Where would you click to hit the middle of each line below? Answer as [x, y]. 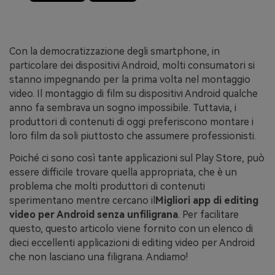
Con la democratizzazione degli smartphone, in [114, 51]
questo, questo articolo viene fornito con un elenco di [131, 228]
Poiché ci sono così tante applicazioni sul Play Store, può [137, 158]
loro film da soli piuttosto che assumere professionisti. [133, 136]
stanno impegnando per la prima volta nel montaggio [130, 79]
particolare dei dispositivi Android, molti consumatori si [132, 65]
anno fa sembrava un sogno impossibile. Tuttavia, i [123, 107]
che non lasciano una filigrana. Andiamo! [99, 257]
